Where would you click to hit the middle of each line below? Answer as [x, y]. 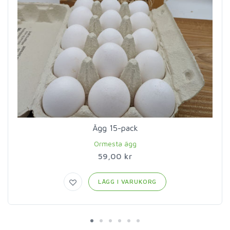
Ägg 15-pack [115, 128]
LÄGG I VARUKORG [127, 181]
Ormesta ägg [115, 143]
